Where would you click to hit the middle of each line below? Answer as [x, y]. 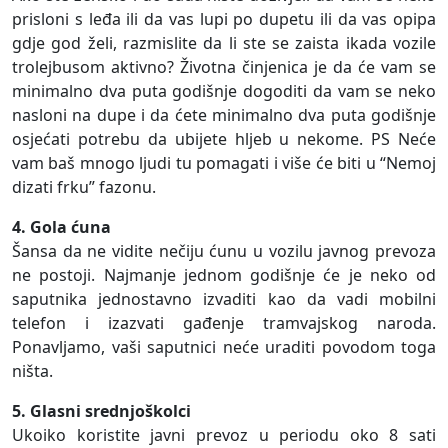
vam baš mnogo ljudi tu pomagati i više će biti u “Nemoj [224, 163]
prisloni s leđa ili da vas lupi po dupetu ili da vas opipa [224, 19]
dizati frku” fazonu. [84, 187]
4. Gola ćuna [61, 227]
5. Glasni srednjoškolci [101, 411]
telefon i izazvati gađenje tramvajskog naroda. [224, 323]
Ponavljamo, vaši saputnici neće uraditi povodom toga [224, 347]
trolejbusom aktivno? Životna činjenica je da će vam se [224, 67]
